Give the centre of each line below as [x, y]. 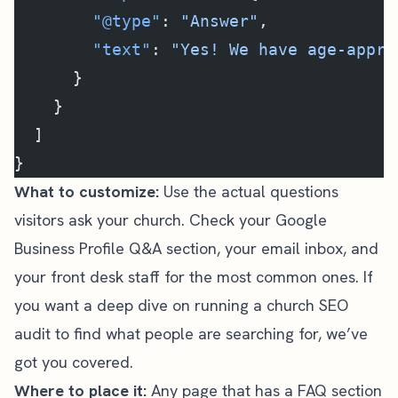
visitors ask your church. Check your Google [171, 220]
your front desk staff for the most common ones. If [194, 277]
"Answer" [219, 21]
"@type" [88, 21]
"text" [83, 49]
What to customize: [87, 191]
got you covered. [74, 362]
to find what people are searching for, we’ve [209, 334]
